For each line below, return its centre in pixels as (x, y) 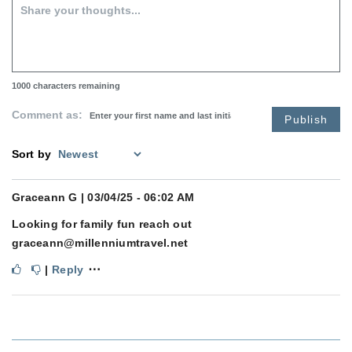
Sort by (32, 154)
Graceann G (45, 198)
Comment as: (49, 115)
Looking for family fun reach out (102, 224)
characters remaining (75, 86)
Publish (306, 120)
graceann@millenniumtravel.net (100, 243)
